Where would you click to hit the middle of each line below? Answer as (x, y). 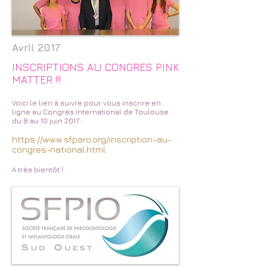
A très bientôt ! (38, 170)
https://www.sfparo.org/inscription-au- (92, 139)
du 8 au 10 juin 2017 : (47, 121)
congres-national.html (59, 149)
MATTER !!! (36, 80)
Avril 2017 (36, 48)
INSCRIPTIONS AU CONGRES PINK (95, 67)
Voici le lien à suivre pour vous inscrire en (86, 103)
